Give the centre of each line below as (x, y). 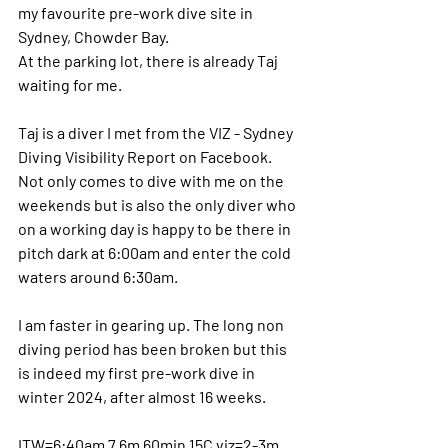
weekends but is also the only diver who (158, 204)
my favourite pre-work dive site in (137, 12)
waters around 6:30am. (98, 276)
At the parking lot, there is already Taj (149, 60)
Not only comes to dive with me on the (152, 180)
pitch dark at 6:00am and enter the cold (156, 252)
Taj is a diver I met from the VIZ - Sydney (157, 132)
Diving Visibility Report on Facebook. (146, 156)
